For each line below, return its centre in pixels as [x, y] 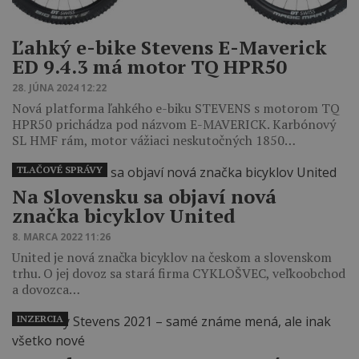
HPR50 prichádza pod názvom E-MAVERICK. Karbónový [174, 124]
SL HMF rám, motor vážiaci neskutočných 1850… [154, 140]
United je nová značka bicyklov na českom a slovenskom [172, 257]
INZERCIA [40, 318]
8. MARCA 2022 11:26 [61, 236]
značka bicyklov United [124, 215]
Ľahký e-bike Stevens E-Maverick [169, 47]
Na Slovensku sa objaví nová [144, 196]
